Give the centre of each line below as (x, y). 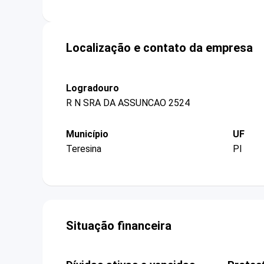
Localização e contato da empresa (159, 47)
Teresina (84, 149)
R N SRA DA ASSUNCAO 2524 (128, 103)
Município (87, 134)
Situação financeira (119, 226)
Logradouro (93, 88)
